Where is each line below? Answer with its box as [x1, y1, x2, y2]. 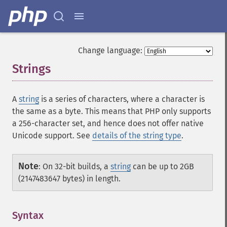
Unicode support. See [12, 131, 92, 140]
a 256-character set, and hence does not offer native [12, 119, 204, 128]
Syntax [12, 209, 44, 221]
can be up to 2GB [131, 162, 194, 171]
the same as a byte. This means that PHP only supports [12, 106, 211, 116]
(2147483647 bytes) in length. [18, 174, 121, 183]
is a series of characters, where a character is [39, 94, 205, 104]
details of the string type [92, 131, 181, 140]
